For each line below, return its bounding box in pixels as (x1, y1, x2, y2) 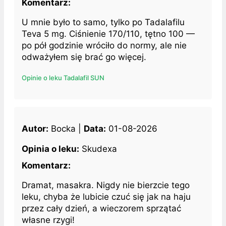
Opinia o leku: (22, 143, 79, 154)
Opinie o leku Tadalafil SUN (22, 73, 104, 82)
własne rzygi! (22, 214, 75, 225)
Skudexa (79, 143, 117, 154)
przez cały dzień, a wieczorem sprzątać (22, 203, 181, 213)
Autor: (22, 123, 48, 134)
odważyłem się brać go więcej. (22, 51, 146, 62)
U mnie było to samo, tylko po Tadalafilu (22, 17, 185, 27)
